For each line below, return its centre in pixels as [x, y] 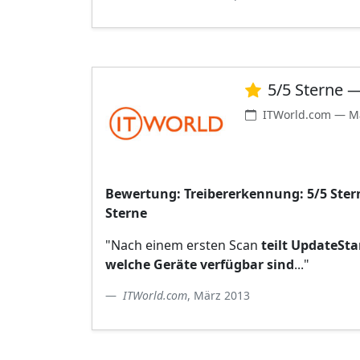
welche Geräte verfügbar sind [200, 264]
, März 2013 [219, 295]
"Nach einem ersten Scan [183, 245]
